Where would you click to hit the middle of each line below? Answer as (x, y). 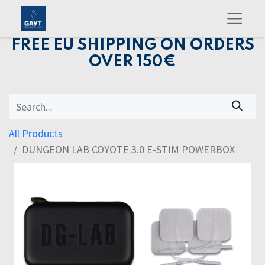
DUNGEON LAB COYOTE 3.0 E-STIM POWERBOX (128, 150)
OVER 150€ (132, 62)
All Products (36, 134)
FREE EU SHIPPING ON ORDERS (132, 45)
